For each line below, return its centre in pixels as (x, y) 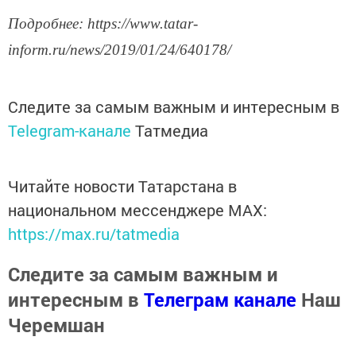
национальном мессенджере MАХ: (137, 209)
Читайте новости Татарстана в (122, 186)
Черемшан (56, 325)
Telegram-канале (70, 130)
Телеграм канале (220, 299)
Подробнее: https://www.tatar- (103, 23)
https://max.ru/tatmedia (94, 233)
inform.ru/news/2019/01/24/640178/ (120, 49)
